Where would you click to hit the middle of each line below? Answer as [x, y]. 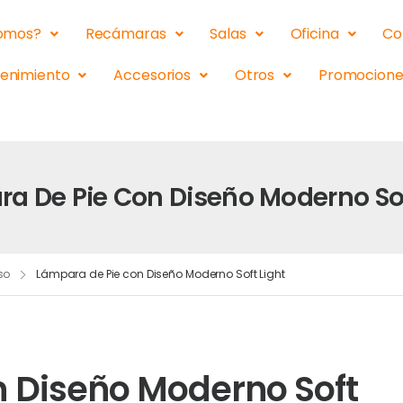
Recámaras [125, 34]
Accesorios [152, 75]
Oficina [314, 34]
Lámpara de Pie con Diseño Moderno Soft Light [160, 274]
